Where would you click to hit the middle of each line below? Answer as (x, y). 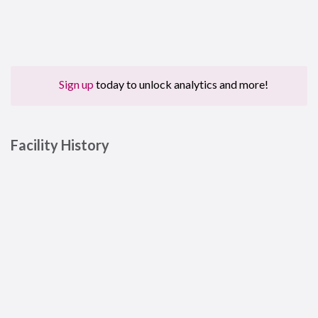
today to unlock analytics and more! (182, 84)
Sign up (77, 84)
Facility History (60, 145)
